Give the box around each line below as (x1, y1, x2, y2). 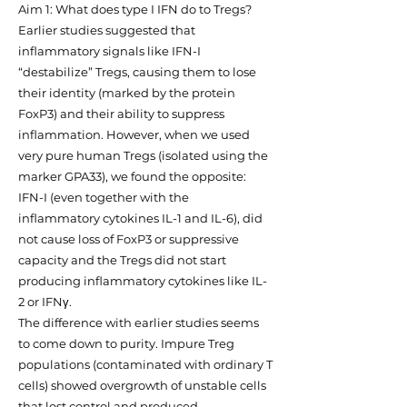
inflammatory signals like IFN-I (18, 44, 201, 58)
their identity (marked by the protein (18, 85, 235, 100)
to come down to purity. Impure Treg (18, 336, 234, 351)
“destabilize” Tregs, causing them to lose (18, 65, 256, 79)
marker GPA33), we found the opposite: (18, 169, 246, 184)
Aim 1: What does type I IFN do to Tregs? (18, 2, 252, 16)
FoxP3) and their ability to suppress (18, 106, 224, 121)
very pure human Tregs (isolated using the (18, 148, 268, 163)
